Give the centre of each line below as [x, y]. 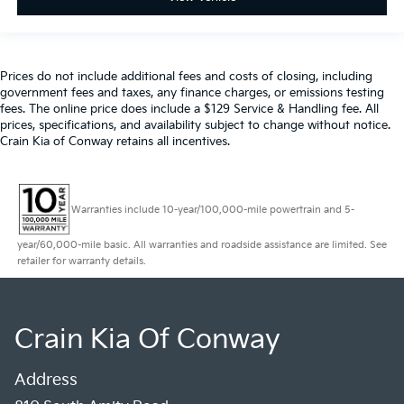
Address [46, 380]
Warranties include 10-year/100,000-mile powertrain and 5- [212, 209]
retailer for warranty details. [81, 261]
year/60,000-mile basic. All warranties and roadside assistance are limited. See [202, 244]
